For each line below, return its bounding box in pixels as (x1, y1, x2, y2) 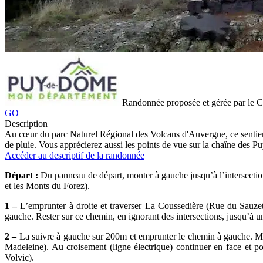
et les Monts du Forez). (5, 180, 90, 191)
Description (5, 118, 48, 129)
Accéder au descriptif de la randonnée (5, 150, 144, 160)
